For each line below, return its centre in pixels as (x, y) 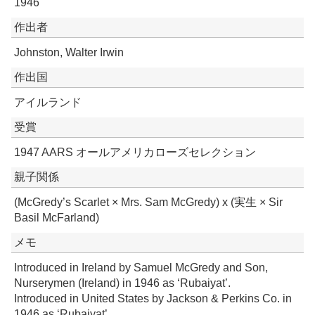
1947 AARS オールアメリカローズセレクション (135, 153)
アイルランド (48, 103)
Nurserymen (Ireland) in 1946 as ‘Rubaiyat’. (122, 283)
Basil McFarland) (57, 218)
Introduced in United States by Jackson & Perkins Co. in (153, 299)
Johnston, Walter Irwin (69, 53)
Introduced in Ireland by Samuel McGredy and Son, (141, 268)
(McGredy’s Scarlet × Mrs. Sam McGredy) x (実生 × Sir (148, 202)
